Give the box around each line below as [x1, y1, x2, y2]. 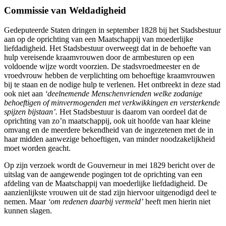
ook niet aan [4, 89, 45, 98]
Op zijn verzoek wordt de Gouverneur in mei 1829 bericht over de [4, 160, 215, 169]
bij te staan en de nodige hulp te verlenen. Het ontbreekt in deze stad [4, 80, 220, 89]
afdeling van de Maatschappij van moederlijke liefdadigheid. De [4, 179, 207, 188]
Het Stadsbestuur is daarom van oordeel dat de [60, 107, 207, 116]
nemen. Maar [4, 197, 48, 206]
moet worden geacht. [4, 143, 71, 152]
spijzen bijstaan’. [4, 107, 60, 116]
